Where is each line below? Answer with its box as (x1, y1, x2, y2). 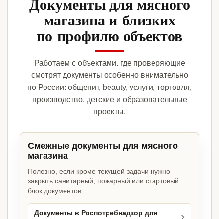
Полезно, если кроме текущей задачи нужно (28, 167, 170, 175)
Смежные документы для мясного (28, 141, 178, 151)
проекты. (93, 108, 126, 116)
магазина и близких (44, 9, 175, 31)
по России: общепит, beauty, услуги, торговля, (27, 83, 192, 92)
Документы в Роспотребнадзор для (34, 209, 157, 217)
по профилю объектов (37, 24, 182, 46)
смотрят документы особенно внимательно (31, 71, 188, 80)
